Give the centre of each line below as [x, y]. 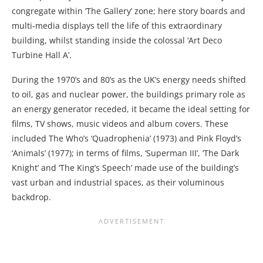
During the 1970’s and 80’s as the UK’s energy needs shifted [129, 80]
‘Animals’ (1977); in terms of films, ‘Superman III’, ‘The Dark [125, 153]
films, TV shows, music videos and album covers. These [120, 124]
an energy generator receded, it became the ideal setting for [131, 109]
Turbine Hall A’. [42, 55]
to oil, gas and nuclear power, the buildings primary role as [129, 94]
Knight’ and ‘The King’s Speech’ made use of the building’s [125, 168]
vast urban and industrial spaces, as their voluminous [118, 182]
